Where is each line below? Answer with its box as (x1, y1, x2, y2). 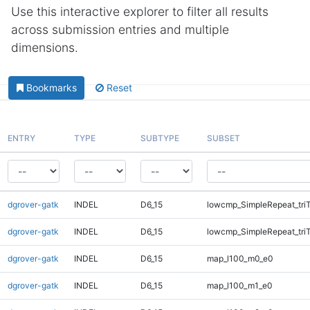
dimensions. (11, 40, 78, 55)
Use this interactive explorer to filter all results (11, 4, 268, 19)
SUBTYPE (140, 132, 179, 143)
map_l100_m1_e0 (206, 280, 273, 291)
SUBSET (206, 132, 240, 143)
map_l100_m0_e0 (206, 253, 273, 264)
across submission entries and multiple (11, 22, 229, 37)
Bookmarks (26, 82, 77, 94)
